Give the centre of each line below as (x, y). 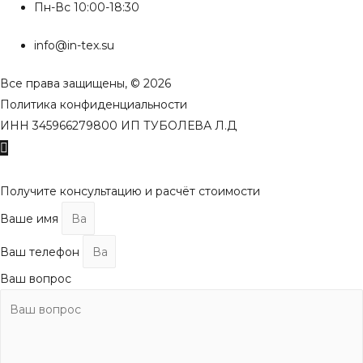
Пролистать (47, 147)
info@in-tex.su (74, 46)
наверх (31, 171)
